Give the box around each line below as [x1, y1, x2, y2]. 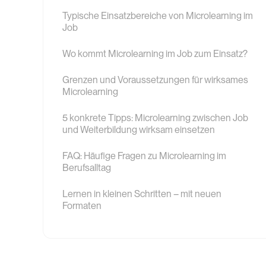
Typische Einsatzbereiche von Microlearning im [62, 9, 253, 21]
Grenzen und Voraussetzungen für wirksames [62, 74, 248, 85]
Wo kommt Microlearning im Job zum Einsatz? [62, 47, 248, 59]
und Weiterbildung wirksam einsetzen [62, 123, 215, 135]
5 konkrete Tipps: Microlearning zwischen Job [62, 112, 248, 123]
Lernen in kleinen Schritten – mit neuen [62, 188, 221, 199]
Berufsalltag [62, 161, 111, 173]
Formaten [62, 199, 102, 211]
